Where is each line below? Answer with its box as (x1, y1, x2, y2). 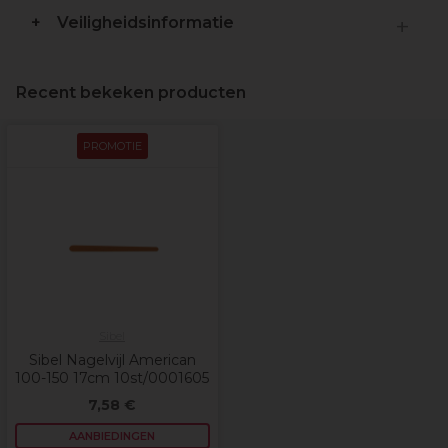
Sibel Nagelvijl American (28, 351, 196, 369)
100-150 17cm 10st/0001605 (15, 369, 209, 387)
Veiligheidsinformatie (57, 13, 234, 32)
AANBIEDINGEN (69, 429, 155, 443)
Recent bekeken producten (16, 83, 246, 102)
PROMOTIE (82, 139, 142, 153)
